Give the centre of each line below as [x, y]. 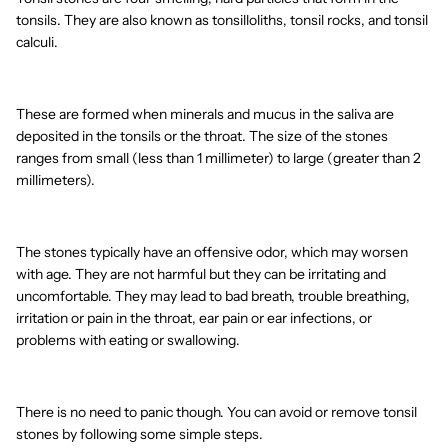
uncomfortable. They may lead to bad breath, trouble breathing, [213, 296]
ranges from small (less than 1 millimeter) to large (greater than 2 [218, 158]
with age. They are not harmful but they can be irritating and [201, 274]
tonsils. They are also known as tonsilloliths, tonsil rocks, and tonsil [222, 20]
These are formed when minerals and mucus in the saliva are [205, 114]
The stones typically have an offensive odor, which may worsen [212, 252]
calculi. [37, 42]
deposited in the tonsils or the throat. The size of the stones [202, 136]
